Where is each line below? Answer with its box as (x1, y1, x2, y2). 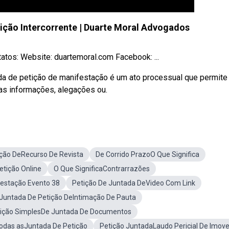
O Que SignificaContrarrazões (54, 165, 150, 173)
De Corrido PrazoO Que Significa (96, 150, 199, 158)
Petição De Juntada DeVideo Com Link (72, 179, 195, 187)
